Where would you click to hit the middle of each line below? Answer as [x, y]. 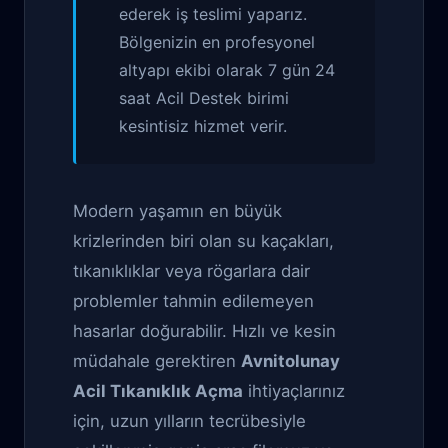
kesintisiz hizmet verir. [203, 126]
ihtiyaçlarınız [294, 391]
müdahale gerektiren [157, 361]
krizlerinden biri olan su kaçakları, [203, 241]
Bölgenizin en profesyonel [217, 42]
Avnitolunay [290, 361]
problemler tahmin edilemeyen [193, 301]
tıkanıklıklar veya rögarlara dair [191, 271]
